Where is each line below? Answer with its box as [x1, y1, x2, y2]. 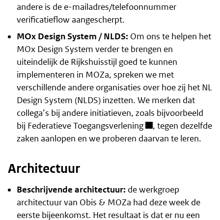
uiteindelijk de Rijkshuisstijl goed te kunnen [16, 56, 177, 68]
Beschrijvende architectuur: [16, 184, 126, 195]
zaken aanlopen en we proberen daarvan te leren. [16, 133, 201, 144]
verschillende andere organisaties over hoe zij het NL [16, 82, 212, 93]
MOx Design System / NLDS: [16, 31, 128, 42]
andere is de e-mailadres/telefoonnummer [16, 1, 176, 13]
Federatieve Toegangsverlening [27, 120, 143, 132]
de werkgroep [125, 184, 179, 195]
